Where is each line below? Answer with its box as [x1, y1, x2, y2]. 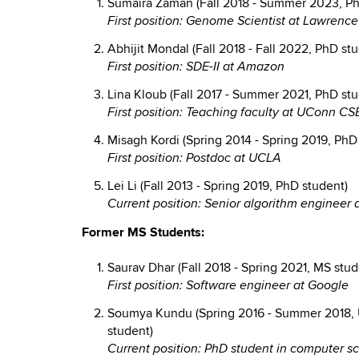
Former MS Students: [82, 224, 204, 240]
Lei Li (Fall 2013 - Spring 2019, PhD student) [107, 178, 348, 194]
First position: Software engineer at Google [107, 278, 349, 293]
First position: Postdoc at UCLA [107, 151, 281, 166]
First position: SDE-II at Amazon [107, 59, 284, 75]
